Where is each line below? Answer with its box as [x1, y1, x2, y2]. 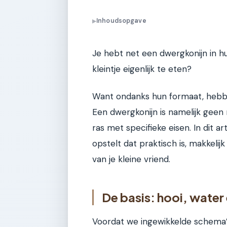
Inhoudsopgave [96, 17, 146, 25]
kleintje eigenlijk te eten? [92, 63, 192, 75]
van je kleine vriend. [92, 153, 170, 165]
